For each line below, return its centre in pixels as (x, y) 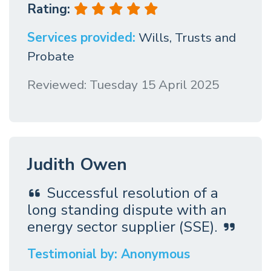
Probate (51, 57)
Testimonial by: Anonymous (109, 254)
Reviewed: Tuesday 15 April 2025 (123, 85)
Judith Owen (77, 165)
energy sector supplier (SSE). (122, 227)
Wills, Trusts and (187, 38)
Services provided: (81, 38)
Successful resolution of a (132, 193)
